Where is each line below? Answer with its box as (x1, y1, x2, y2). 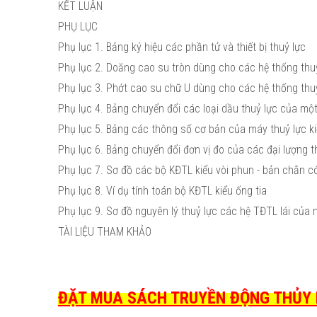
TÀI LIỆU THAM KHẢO (58, 225, 151, 238)
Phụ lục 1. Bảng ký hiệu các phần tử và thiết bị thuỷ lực (58, 40, 306, 54)
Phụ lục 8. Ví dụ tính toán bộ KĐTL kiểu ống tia (58, 184, 267, 197)
